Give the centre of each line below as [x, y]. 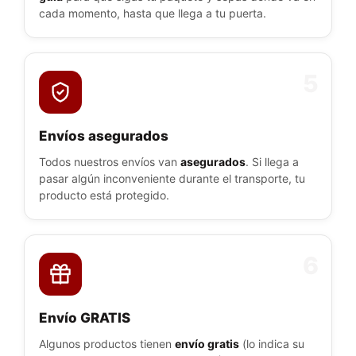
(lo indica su [272, 344]
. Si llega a [272, 162]
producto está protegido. [104, 195]
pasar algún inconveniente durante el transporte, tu [172, 179]
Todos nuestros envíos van [110, 162]
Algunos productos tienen [107, 344]
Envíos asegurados [104, 136]
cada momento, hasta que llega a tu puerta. [153, 14]
